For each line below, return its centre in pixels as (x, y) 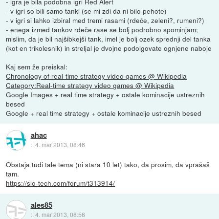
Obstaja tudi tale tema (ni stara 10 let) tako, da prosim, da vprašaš (108, 164)
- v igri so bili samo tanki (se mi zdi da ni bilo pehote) (87, 11)
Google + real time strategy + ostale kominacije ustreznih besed (104, 113)
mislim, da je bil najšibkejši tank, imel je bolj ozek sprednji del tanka (109, 39)
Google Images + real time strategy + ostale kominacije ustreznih (106, 95)
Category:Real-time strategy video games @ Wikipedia (90, 85)
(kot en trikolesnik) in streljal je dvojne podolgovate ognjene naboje (109, 48)
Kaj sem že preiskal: (37, 67)
